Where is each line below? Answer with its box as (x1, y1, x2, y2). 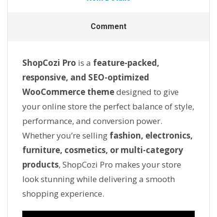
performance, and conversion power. (22, 115, 162, 126)
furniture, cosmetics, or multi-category (22, 144, 183, 155)
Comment (91, 21, 126, 31)
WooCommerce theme (22, 86, 114, 97)
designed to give (114, 86, 179, 97)
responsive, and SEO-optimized (22, 71, 149, 83)
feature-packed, (93, 57, 159, 68)
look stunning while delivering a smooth (22, 173, 175, 185)
